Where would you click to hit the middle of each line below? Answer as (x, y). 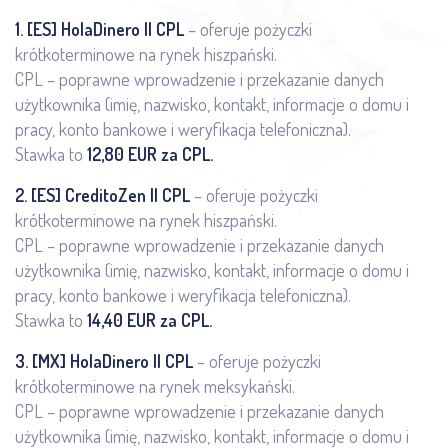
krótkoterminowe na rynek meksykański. (155, 386)
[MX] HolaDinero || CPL (112, 361)
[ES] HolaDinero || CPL (105, 29)
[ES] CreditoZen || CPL (110, 195)
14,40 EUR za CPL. (149, 320)
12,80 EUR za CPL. (150, 154)
